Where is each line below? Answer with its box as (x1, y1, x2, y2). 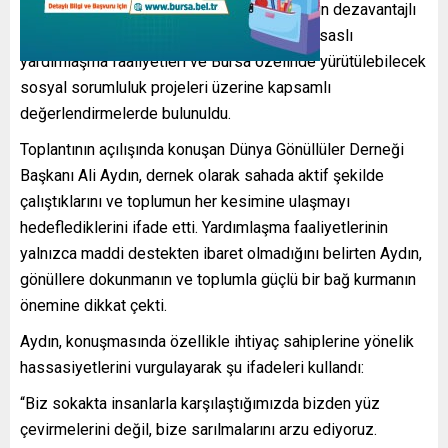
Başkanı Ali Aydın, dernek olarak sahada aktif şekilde (20, 165, 384, 185)
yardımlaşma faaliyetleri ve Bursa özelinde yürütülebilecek (20, 51, 426, 71)
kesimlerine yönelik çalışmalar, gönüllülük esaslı (20, 25, 353, 45)
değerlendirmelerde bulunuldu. (20, 103, 231, 123)
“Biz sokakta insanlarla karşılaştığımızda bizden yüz (20, 393, 380, 413)
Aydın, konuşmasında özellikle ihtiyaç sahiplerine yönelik (20, 331, 414, 351)
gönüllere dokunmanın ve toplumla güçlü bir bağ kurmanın (20, 269, 416, 289)
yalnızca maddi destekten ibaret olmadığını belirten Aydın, (20, 243, 422, 263)
